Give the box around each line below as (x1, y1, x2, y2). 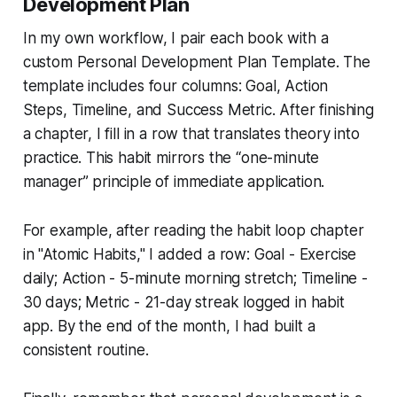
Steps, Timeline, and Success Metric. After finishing (22, 100, 374, 119)
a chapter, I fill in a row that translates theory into (22, 124, 360, 143)
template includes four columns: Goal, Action (22, 76, 329, 95)
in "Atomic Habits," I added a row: (22, 245, 254, 263)
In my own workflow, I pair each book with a (22, 28, 329, 47)
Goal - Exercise (253, 245, 357, 263)
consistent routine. (22, 340, 149, 359)
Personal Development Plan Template (76, 52, 336, 71)
